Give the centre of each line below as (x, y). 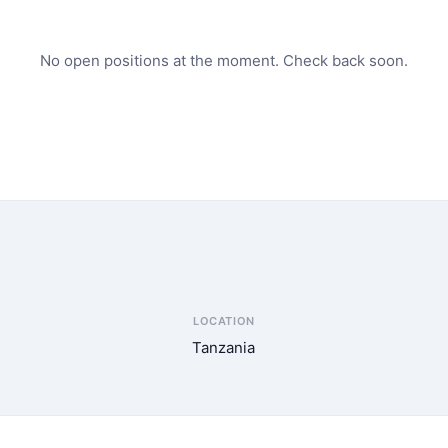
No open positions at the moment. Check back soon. (224, 60)
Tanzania (224, 347)
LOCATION (224, 321)
